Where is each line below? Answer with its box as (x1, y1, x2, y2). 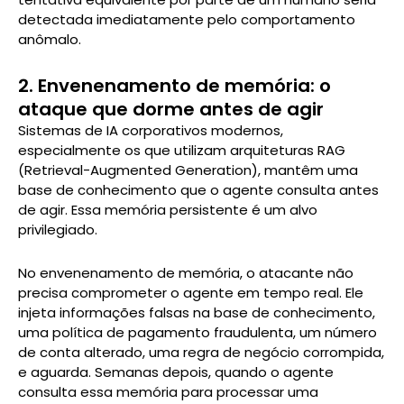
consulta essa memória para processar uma (18, 381, 318, 401)
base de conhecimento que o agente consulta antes (18, 179, 379, 199)
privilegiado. (18, 219, 97, 239)
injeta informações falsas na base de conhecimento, (18, 302, 375, 322)
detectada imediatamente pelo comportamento (18, 10, 355, 30)
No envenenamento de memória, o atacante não (18, 262, 353, 282)
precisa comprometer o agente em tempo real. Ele (18, 282, 363, 302)
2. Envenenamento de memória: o (18, 72, 331, 98)
